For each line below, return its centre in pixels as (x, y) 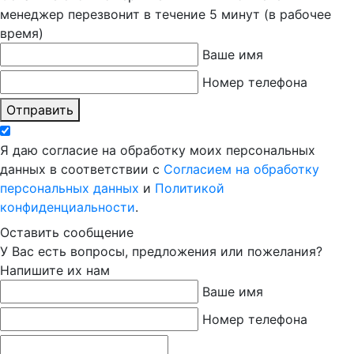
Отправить (40, 109)
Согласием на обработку (241, 169)
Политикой (190, 188)
